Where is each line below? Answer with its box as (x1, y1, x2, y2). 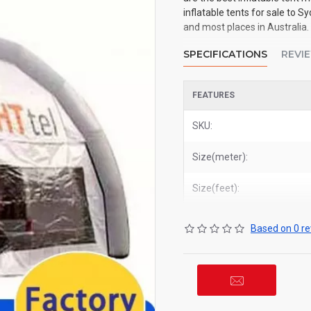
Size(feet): (192, 183, 239, 194)
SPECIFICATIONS (183, 48, 267, 60)
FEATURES (192, 90, 235, 100)
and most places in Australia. (183, 22, 309, 33)
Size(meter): (192, 151, 248, 162)
